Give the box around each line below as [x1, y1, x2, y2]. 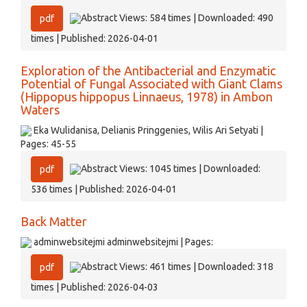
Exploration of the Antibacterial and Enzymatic [21, 64, 275, 77]
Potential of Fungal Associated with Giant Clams [21, 77, 282, 90]
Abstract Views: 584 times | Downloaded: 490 [81, 12, 273, 23]
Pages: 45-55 [21, 138, 76, 149]
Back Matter [21, 214, 87, 228]
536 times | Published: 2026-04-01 [31, 184, 177, 195]
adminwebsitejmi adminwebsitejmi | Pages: [32, 236, 213, 247]
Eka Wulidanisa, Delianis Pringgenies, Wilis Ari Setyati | [32, 125, 263, 136]
